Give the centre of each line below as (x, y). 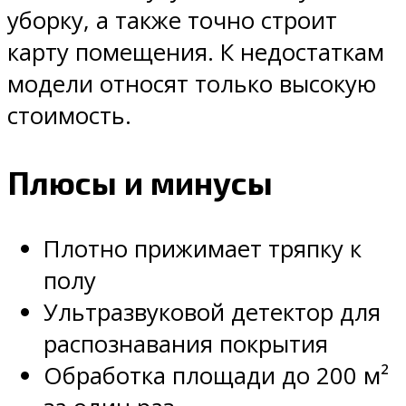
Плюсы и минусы (140, 183)
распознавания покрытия (186, 344)
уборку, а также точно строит (172, 21)
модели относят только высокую (192, 84)
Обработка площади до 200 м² (216, 376)
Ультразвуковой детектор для (212, 313)
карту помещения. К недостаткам (196, 53)
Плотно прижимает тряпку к (203, 249)
